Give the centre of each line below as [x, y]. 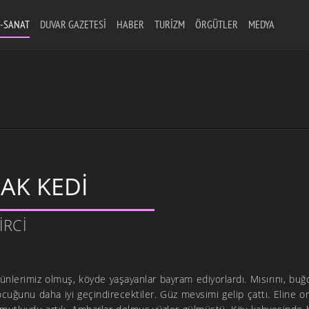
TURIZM [169, 24]
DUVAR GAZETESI [73, 24]
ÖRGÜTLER [216, 24]
